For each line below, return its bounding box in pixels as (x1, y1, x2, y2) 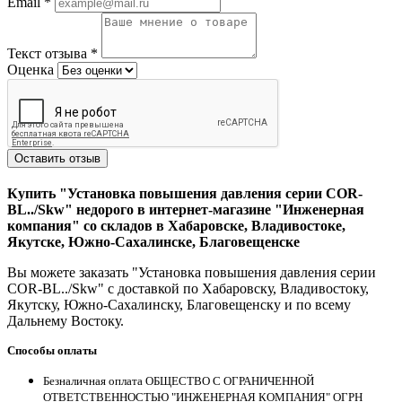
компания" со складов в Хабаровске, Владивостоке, (7, 218, 345, 234)
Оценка (7, 62, 54, 78)
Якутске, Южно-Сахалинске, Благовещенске (7, 234, 300, 250)
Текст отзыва (7, 46, 91, 62)
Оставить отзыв (14, 152, 100, 166)
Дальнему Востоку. (7, 313, 124, 329)
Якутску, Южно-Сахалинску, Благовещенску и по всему (7, 297, 351, 313)
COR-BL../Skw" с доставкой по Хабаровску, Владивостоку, (7, 281, 369, 297)
